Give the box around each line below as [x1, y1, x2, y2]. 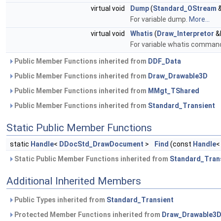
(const [169, 140, 193, 148]
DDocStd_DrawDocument [59, 140, 144, 148]
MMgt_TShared [148, 87, 199, 95]
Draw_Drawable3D [148, 72, 208, 80]
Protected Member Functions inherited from [13, 211, 162, 219]
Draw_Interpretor [157, 30, 214, 38]
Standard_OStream [153, 4, 217, 13]
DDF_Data [148, 57, 181, 66]
